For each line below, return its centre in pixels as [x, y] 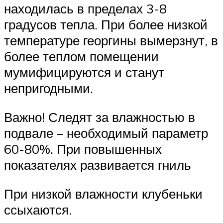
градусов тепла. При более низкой [106, 25]
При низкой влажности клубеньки [103, 193]
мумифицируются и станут [84, 72]
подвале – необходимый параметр [106, 133]
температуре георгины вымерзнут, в [111, 41]
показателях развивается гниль [98, 165]
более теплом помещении [81, 56]
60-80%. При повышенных [83, 149]
